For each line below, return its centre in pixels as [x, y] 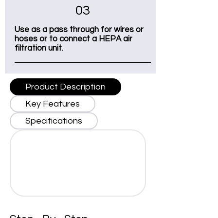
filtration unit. [39, 48]
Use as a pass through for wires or [79, 30]
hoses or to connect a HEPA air [73, 39]
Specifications [54, 121]
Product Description [65, 87]
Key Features [53, 104]
